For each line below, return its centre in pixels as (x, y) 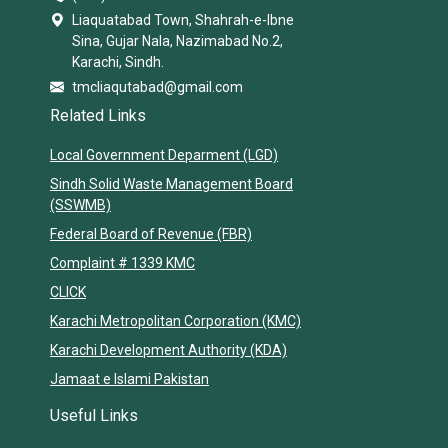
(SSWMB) (80, 205)
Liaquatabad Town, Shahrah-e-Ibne (183, 20)
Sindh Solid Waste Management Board (171, 184)
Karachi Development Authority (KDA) (168, 350)
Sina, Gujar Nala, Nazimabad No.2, (177, 41)
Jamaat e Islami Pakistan (129, 379)
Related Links (98, 116)
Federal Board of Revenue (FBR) (151, 234)
